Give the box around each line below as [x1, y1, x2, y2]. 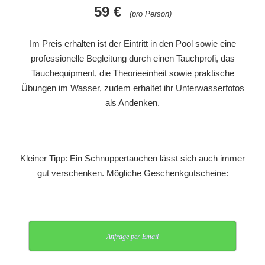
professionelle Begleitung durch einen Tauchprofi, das [30, 53, 235, 64]
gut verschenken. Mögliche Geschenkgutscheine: [37, 168, 228, 179]
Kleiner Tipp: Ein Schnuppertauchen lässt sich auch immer [20, 153, 245, 164]
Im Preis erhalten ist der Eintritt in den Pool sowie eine [29, 38, 236, 49]
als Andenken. [105, 98, 160, 108]
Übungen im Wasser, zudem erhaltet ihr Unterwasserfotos [21, 83, 244, 93]
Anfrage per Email [106, 232, 159, 241]
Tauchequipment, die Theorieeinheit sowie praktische [31, 68, 234, 79]
